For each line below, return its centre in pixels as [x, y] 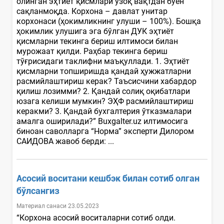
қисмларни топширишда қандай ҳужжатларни [104, 71]
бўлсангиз [38, 190]
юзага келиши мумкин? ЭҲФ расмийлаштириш [105, 101]
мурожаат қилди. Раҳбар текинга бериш [92, 51]
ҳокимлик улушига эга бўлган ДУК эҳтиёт [95, 31]
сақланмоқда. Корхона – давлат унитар [92, 11]
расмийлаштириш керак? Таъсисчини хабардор [106, 81]
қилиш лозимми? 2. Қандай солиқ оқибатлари [103, 91]
